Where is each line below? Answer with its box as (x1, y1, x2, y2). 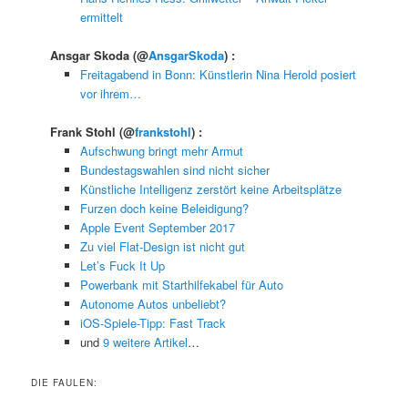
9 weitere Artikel (102, 333, 188, 352)
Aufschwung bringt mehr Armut (79, 142, 243, 160)
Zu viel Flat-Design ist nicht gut (79, 238, 245, 256)
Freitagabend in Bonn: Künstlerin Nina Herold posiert (79, 66, 356, 84)
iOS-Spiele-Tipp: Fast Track (79, 314, 226, 332)
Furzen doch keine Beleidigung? (79, 199, 249, 218)
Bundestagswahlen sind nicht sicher (79, 161, 270, 179)
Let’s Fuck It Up (79, 257, 165, 275)
